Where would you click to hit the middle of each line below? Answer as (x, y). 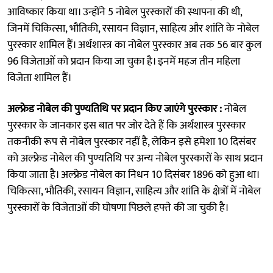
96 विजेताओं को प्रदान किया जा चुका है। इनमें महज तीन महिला (124, 61)
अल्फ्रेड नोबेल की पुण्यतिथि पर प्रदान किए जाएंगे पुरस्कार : (116, 109)
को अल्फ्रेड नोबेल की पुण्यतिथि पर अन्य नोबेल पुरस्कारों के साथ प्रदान (135, 158)
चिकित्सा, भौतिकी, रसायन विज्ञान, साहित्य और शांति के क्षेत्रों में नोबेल (134, 191)
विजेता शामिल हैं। (40, 78)
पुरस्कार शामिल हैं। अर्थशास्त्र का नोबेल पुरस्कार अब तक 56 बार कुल (134, 45)
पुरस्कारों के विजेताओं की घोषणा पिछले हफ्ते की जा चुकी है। (118, 207)
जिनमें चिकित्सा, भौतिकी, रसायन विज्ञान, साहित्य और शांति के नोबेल (133, 28)
